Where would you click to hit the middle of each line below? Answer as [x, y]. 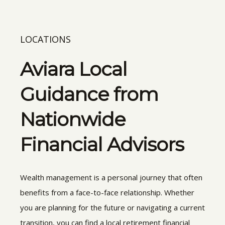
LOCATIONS [45, 39]
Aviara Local [74, 69]
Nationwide [73, 119]
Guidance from [89, 94]
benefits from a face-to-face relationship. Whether [107, 192]
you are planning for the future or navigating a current [113, 207]
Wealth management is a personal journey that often [111, 177]
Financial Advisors [102, 144]
